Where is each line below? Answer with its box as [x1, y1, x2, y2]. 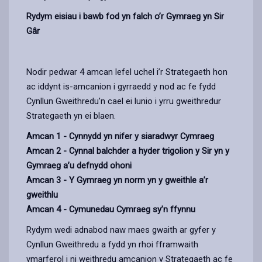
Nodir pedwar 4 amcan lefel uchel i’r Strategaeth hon [26, 66, 227, 77]
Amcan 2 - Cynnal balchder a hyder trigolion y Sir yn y [26, 145, 229, 156]
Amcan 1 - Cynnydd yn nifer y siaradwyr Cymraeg [26, 130, 214, 142]
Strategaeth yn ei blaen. [26, 110, 116, 121]
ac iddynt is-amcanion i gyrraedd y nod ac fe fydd [26, 81, 216, 92]
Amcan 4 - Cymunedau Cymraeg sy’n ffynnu [26, 204, 195, 215]
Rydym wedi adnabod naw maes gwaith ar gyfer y [26, 224, 216, 235]
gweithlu [26, 189, 58, 200]
